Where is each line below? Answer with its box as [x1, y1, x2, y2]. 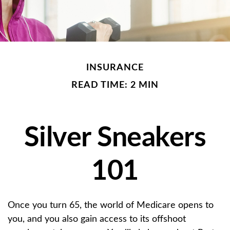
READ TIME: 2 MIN [71, 81, 159, 90]
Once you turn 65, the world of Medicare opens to [8, 201, 214, 210]
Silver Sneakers [24, 124, 206, 152]
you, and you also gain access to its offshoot [8, 215, 186, 224]
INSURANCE [86, 63, 144, 72]
